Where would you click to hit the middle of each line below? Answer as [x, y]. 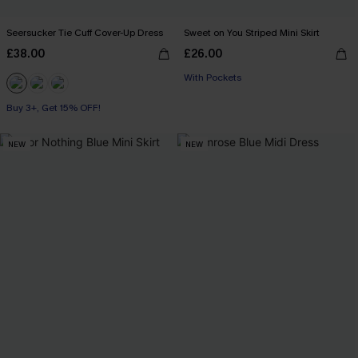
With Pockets [213, 78]
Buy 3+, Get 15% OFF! [54, 108]
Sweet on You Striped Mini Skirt [252, 33]
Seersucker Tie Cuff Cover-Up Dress [85, 33]
